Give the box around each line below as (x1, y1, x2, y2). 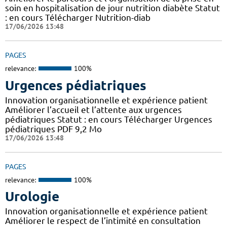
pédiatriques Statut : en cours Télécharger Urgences (5, 114, 212, 124)
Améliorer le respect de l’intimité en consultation (5, 216, 201, 226)
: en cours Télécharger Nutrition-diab (5, 13, 150, 23)
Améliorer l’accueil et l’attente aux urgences (5, 104, 182, 115)
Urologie (5, 189, 59, 204)
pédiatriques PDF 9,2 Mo (5, 124, 102, 134)
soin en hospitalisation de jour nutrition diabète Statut (5, 3, 220, 13)
